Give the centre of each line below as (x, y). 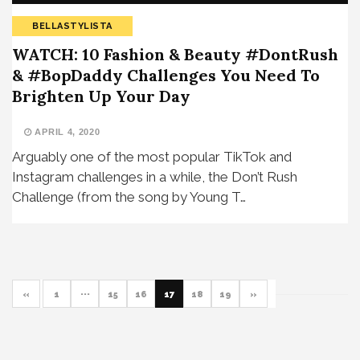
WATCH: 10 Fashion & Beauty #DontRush (175, 54)
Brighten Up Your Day (101, 96)
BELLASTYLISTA (72, 26)
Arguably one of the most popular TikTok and (152, 156)
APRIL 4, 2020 (66, 131)
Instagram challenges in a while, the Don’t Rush (155, 176)
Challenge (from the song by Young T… (129, 196)
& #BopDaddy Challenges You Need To (166, 75)
